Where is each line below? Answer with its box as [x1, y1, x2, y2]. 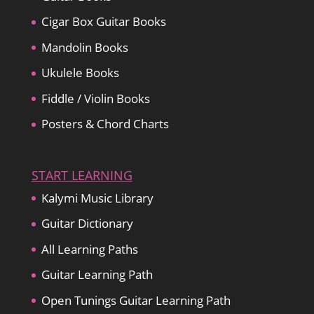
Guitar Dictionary [41, 215, 133, 232]
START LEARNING [31, 166, 132, 184]
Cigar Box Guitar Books [41, 13, 166, 30]
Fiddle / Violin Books [41, 90, 150, 107]
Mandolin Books [41, 39, 128, 55]
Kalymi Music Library [41, 189, 153, 206]
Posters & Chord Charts [41, 116, 169, 132]
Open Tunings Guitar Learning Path [41, 292, 231, 308]
